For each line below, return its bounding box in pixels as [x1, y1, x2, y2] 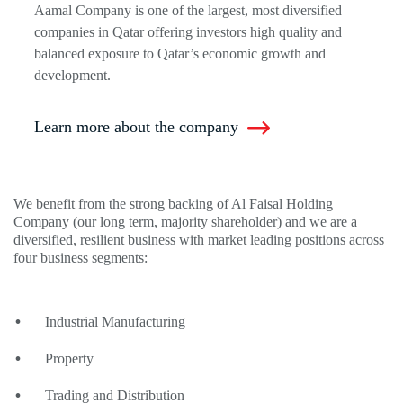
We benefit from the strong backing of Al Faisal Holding [13, 195, 333, 211]
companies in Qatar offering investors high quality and [34, 23, 342, 40]
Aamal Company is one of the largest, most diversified [34, 2, 342, 18]
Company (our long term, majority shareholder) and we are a [13, 213, 357, 229]
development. [34, 67, 111, 83]
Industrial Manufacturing [45, 313, 185, 329]
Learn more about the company [34, 118, 238, 137]
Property [45, 350, 94, 366]
